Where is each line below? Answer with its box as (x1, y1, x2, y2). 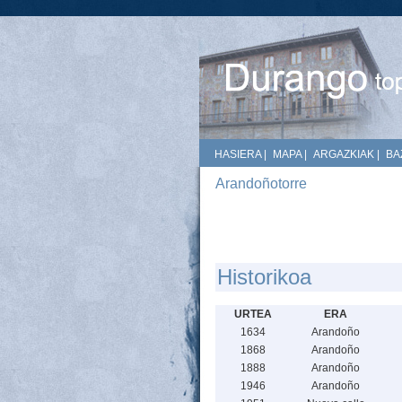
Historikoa (217, 265, 311, 289)
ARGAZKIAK (313, 148, 374, 161)
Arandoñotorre (215, 176, 307, 191)
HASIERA (214, 148, 261, 161)
